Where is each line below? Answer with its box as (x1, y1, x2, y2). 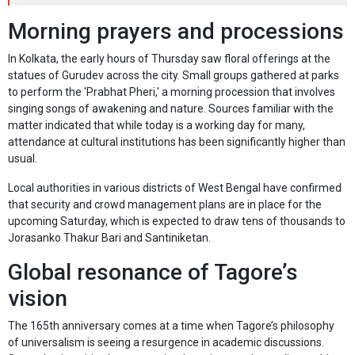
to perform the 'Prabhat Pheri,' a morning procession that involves (8, 86, 335, 99)
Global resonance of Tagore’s (8, 259, 298, 286)
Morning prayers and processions (8, 18, 344, 45)
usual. (8, 152, 37, 166)
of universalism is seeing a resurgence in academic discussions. (8, 336, 324, 349)
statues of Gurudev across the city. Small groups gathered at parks (8, 69, 339, 82)
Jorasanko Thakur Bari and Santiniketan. (8, 231, 211, 245)
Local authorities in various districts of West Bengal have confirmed (8, 181, 342, 195)
